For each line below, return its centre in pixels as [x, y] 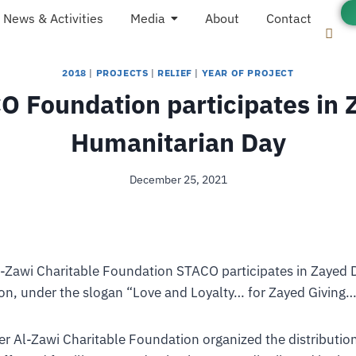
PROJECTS [122, 72]
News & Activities [53, 18]
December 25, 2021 [178, 180]
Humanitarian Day [178, 142]
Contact [288, 18]
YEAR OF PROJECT [248, 72]
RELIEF [175, 72]
